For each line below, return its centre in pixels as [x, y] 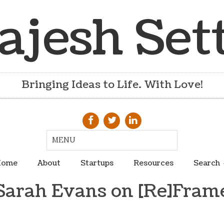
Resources [153, 163]
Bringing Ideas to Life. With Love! [112, 85]
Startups [97, 163]
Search [206, 163]
